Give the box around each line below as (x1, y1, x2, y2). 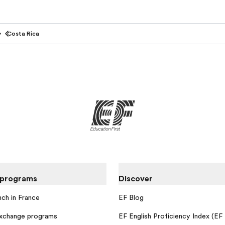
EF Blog (119, 193, 144, 201)
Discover (119, 174, 153, 184)
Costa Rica (7, 30, 39, 38)
